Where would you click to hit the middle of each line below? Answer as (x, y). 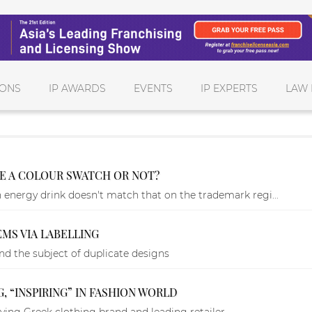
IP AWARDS (78, 88)
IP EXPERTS (229, 88)
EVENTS (154, 88)
